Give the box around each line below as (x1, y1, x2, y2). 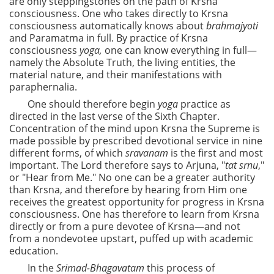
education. (9, 244, 58, 258)
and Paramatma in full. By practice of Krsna (9, 31, 208, 45)
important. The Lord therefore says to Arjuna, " (9, 158, 225, 172)
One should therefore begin (28, 97, 158, 111)
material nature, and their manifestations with (9, 68, 222, 82)
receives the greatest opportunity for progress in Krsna (9, 195, 264, 209)
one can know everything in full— (105, 43, 257, 57)
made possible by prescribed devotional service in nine (9, 134, 262, 148)
